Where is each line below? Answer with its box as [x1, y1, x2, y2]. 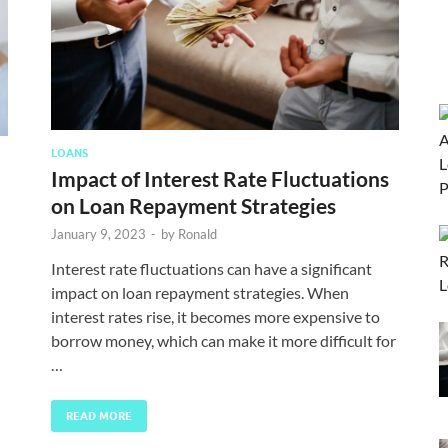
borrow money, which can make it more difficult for [51, 330, 396, 350]
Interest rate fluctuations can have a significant [51, 258, 372, 278]
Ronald [178, 225, 217, 242]
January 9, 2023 [51, 225, 146, 242]
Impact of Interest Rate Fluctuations [51, 165, 389, 191]
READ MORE [66, 408, 132, 423]
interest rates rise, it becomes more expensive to [51, 306, 380, 326]
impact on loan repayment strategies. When [51, 282, 349, 302]
